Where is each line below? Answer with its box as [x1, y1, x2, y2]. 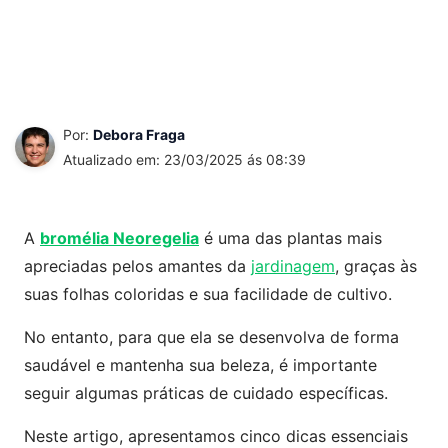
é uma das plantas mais [199, 228, 382, 248]
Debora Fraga [93, 126, 185, 143]
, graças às [335, 256, 417, 276]
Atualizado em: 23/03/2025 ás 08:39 [63, 151, 306, 168]
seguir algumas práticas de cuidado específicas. [24, 383, 388, 403]
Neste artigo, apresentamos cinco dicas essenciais [24, 426, 408, 446]
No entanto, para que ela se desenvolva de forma [24, 327, 399, 347]
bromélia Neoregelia [40, 228, 199, 248]
